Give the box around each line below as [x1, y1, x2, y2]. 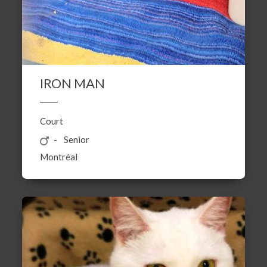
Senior [64, 133, 90, 145]
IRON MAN [40, 74, 105, 91]
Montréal [40, 151, 78, 162]
